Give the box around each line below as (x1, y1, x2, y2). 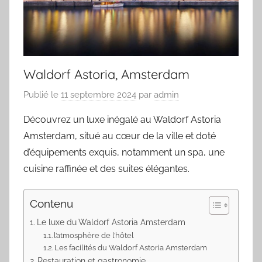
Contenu (30, 197, 73, 211)
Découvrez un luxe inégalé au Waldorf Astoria (23, 114, 221, 126)
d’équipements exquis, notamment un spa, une (23, 147, 225, 158)
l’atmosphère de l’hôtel (54, 231, 135, 240)
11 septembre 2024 (61, 89, 136, 101)
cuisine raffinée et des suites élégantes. (23, 163, 189, 175)
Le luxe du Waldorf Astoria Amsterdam (36, 217, 185, 227)
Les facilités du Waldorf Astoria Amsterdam (54, 243, 208, 253)
